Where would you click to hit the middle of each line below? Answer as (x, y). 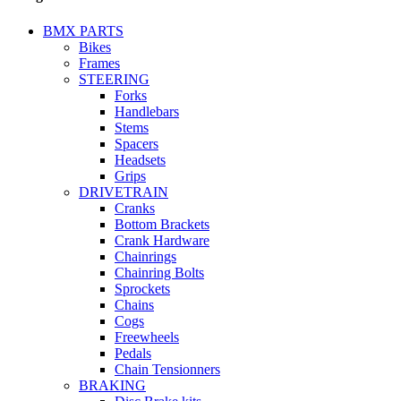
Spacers (137, 143)
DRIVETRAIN (124, 192)
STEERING (114, 79)
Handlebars (147, 111)
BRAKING (112, 385)
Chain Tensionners (167, 369)
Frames (99, 63)
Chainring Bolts (159, 272)
